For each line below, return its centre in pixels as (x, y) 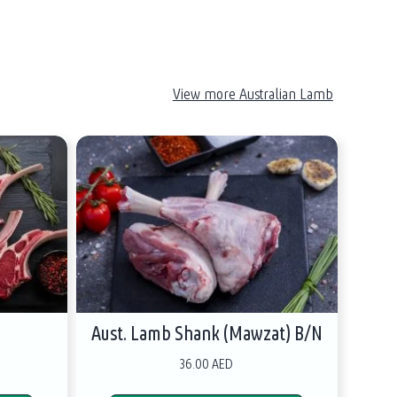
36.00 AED (207, 363)
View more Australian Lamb (253, 93)
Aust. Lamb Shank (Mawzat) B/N (206, 333)
